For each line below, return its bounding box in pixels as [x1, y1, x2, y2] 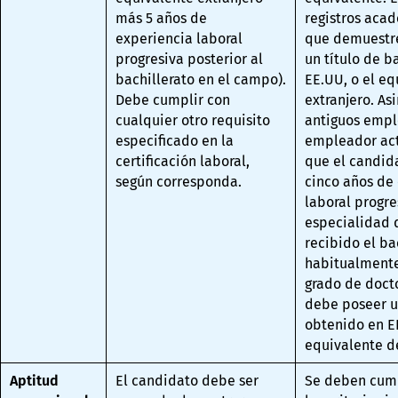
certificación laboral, [115, 153, 251, 171]
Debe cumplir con [115, 92, 231, 109]
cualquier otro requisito [115, 112, 271, 130]
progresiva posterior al [115, 51, 264, 68]
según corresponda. [115, 173, 243, 191]
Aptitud [10, 372, 60, 390]
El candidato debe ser [115, 372, 259, 390]
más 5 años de [115, 10, 208, 28]
